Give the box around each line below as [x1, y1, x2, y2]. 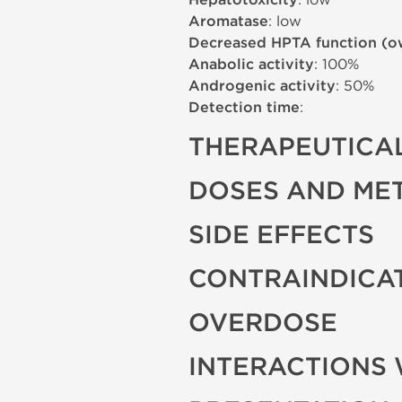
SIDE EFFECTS [188, 220, 374, 250]
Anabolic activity [188, 56, 314, 74]
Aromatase [188, 13, 268, 31]
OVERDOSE [188, 308, 337, 338]
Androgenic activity [188, 77, 336, 95]
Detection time [188, 99, 300, 117]
